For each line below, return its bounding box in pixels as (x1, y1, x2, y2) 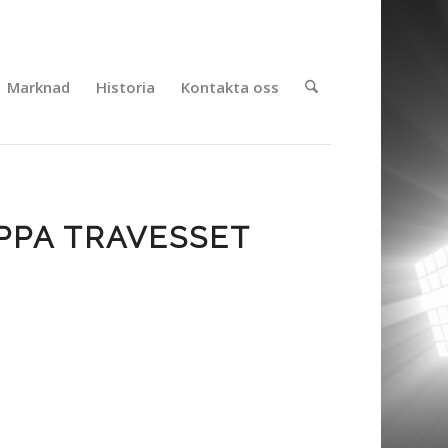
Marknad (6, 77, 70, 97)
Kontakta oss (180, 77, 279, 97)
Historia (95, 77, 155, 97)
